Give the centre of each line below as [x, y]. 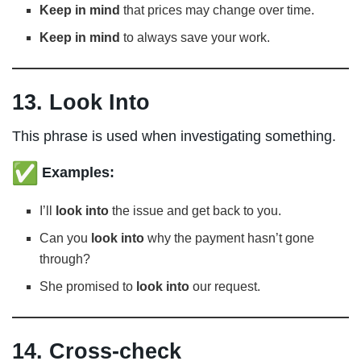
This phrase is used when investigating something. [174, 137]
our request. [225, 287]
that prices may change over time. [218, 10]
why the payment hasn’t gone [230, 239]
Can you [66, 239]
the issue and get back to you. [195, 211]
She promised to [88, 287]
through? [65, 259]
